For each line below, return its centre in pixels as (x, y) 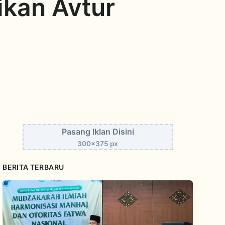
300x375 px (98, 143)
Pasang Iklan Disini (98, 131)
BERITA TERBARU (33, 167)
